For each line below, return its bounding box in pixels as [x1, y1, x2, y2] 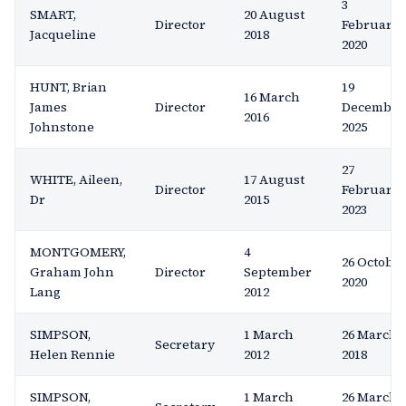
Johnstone [30, 118, 94, 136]
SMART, [30, 5, 76, 24]
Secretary [155, 335, 215, 353]
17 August [244, 170, 304, 188]
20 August [244, 5, 304, 24]
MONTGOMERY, [30, 243, 126, 261]
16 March [244, 88, 300, 106]
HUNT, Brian [30, 78, 107, 96]
